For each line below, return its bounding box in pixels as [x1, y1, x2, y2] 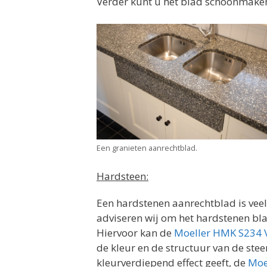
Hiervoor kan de [97, 226, 174, 240]
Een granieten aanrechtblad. [97, 142, 197, 153]
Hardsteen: [97, 169, 148, 184]
